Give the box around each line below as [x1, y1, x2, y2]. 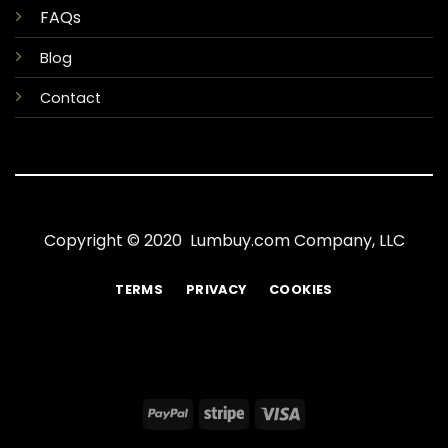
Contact [39, 87, 101, 108]
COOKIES [269, 280, 333, 298]
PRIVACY [185, 280, 247, 298]
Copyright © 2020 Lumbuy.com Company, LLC [43, 229, 405, 253]
